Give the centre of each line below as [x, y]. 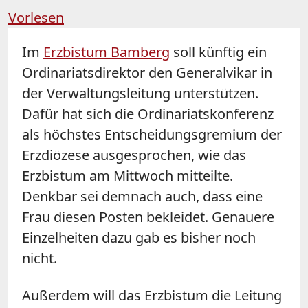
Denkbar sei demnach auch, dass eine [142, 196]
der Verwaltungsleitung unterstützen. [140, 93]
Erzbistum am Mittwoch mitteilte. [128, 175]
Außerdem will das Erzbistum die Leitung [152, 295]
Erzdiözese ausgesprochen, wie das [134, 155]
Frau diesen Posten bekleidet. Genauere [148, 217]
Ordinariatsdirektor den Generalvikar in [147, 72]
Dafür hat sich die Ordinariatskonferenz [148, 113]
